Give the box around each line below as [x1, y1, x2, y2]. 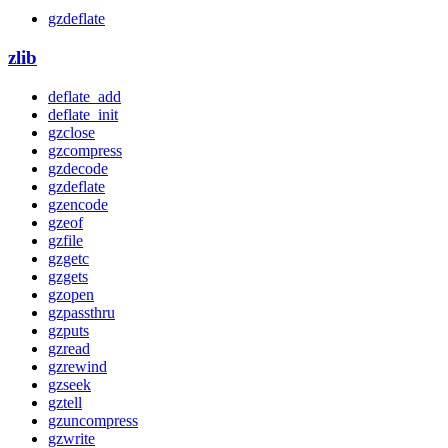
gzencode [48, 195, 108, 213]
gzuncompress [48, 411, 138, 429]
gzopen [48, 285, 94, 303]
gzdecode [48, 159, 108, 177]
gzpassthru [48, 303, 115, 321]
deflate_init [48, 105, 118, 123]
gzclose [48, 123, 95, 141]
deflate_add [48, 87, 121, 105]
